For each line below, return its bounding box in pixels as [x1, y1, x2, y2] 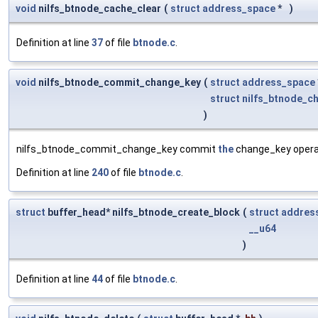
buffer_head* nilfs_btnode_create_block [45, 207, 240, 219]
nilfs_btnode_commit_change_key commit [16, 143, 218, 155]
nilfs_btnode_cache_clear [36, 3, 161, 15]
